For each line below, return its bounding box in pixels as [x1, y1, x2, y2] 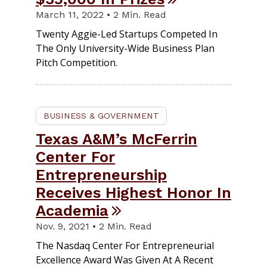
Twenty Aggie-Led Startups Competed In [36, 27, 218, 41]
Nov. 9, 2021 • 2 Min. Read [36, 220, 152, 232]
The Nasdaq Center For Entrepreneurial [36, 238, 214, 252]
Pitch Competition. [36, 55, 117, 69]
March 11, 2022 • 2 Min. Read [36, 8, 166, 20]
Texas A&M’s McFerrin [36, 129, 197, 148]
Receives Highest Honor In [36, 183, 231, 201]
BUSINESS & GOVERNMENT [44, 110, 159, 120]
